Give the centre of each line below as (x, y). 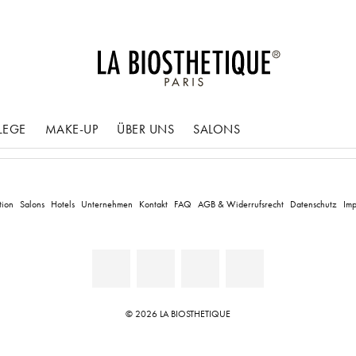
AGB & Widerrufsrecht (240, 204)
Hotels (62, 204)
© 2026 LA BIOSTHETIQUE (178, 313)
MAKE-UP (71, 129)
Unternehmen (106, 204)
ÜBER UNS (145, 129)
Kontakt (153, 204)
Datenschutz (313, 204)
